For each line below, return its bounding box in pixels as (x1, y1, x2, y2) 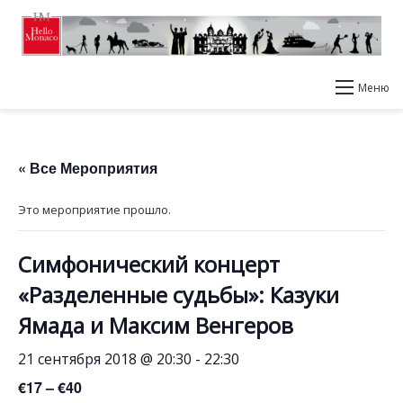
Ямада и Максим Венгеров (18, 310, 293, 340)
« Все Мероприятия (18, 157, 157, 178)
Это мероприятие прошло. (18, 201, 171, 218)
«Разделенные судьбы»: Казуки (18, 280, 339, 309)
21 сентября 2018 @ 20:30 (18, 349, 192, 369)
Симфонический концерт (18, 249, 280, 279)
